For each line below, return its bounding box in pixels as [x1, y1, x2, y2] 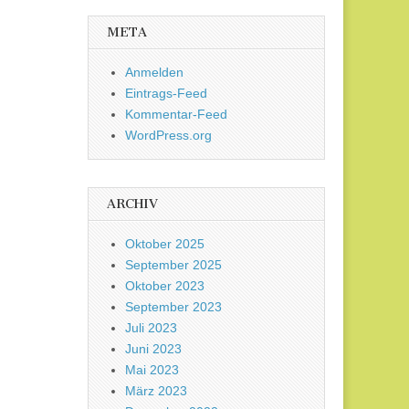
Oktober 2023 [125, 278, 204, 294]
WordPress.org [125, 128, 212, 143]
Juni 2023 [125, 341, 182, 357]
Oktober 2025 [125, 236, 204, 252]
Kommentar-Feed [125, 107, 227, 122]
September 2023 [125, 299, 222, 315]
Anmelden [125, 65, 184, 80]
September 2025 [125, 257, 222, 273]
